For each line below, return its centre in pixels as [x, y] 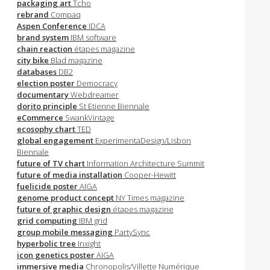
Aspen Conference [53, 26]
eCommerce [40, 118]
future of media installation [71, 175]
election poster [47, 83]
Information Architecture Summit [146, 163]
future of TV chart [52, 163]
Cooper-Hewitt [150, 175]
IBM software [93, 37]
